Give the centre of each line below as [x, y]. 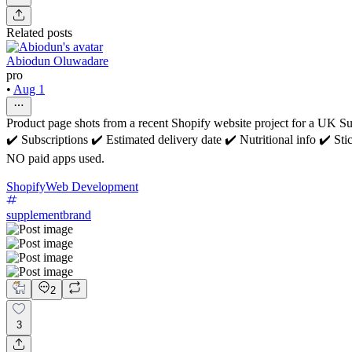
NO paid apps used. [55, 158]
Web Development [92, 186]
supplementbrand [49, 214]
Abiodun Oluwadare [57, 60]
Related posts [39, 32]
